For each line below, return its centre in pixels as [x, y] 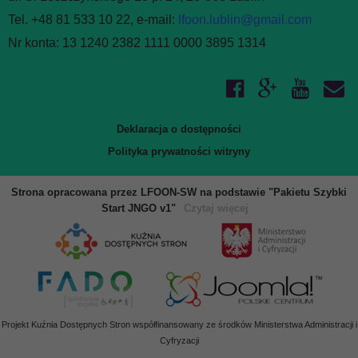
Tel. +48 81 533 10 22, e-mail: [93, 20]
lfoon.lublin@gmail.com [245, 20]
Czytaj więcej [216, 209]
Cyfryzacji [179, 341]
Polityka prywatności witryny [179, 152]
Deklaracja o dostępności [179, 129]
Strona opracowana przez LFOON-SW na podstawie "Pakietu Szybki [179, 193]
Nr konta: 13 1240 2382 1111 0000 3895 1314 [137, 43]
